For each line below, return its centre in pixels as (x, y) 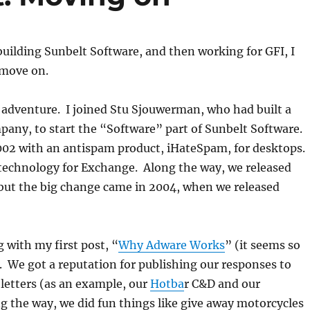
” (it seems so (262, 245)
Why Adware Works (171, 245)
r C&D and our (222, 284)
